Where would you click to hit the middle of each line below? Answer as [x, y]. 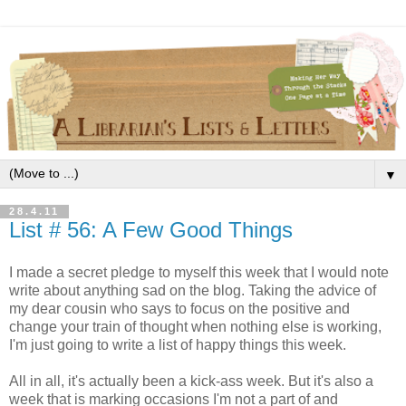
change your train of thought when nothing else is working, [195, 327]
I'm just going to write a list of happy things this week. [178, 345]
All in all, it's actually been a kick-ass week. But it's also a [191, 382]
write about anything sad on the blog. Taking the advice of [193, 291]
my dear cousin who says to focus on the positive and [179, 309]
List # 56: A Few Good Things [151, 229]
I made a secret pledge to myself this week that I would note [199, 273]
